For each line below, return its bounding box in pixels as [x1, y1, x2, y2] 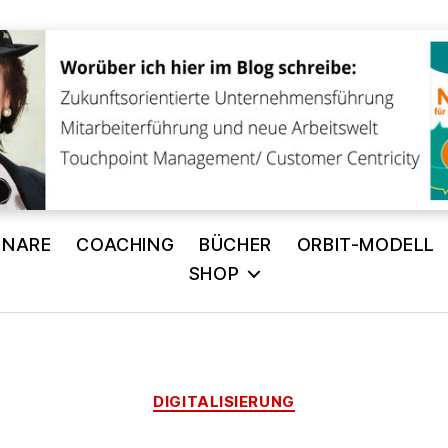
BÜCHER [199, 233, 272, 255]
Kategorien [223, 381, 314, 403]
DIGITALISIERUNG [153, 391, 295, 411]
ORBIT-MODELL [296, 233, 435, 255]
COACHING [76, 233, 175, 255]
